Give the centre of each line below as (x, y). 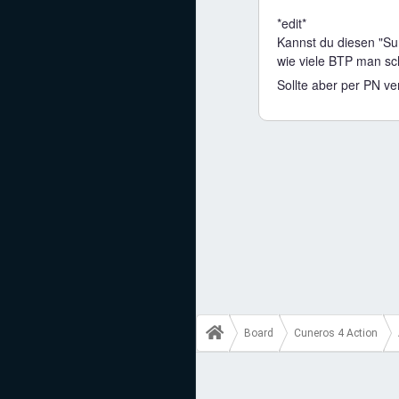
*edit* (291, 23)
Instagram (78, 173)
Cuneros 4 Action (336, 333)
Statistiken (81, 47)
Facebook (76, 89)
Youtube (73, 131)
